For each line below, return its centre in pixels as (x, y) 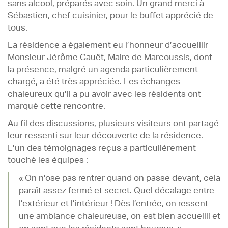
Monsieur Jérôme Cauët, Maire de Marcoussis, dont (110, 58)
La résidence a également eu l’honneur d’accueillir (108, 46)
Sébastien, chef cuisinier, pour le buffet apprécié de (110, 16)
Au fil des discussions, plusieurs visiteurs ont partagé (113, 124)
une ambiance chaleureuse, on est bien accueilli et (119, 216)
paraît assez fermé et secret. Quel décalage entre (116, 191)
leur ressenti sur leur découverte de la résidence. (105, 136)
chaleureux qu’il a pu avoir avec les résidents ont (104, 94)
